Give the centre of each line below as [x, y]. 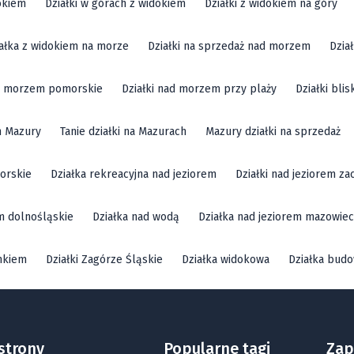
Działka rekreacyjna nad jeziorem [134, 174]
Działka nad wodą [136, 217]
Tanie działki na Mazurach [123, 131]
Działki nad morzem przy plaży [199, 88]
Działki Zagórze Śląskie [104, 259]
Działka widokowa [226, 259]
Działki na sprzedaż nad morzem [229, 46]
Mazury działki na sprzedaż [273, 131]
